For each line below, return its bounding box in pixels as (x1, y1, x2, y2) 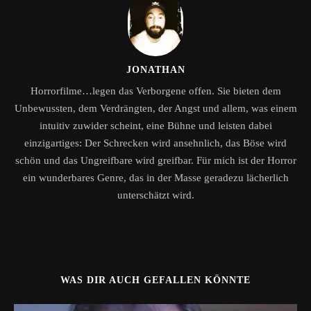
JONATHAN (126, 64, 185, 75)
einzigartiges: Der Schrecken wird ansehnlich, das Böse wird (24, 137, 287, 149)
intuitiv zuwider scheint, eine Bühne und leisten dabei (39, 119, 272, 131)
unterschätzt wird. (117, 189, 194, 201)
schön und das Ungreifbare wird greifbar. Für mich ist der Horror (15, 154, 296, 166)
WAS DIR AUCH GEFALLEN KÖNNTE (60, 274, 251, 285)
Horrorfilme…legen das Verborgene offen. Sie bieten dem (30, 85, 281, 96)
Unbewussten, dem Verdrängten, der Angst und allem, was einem (14, 102, 297, 114)
